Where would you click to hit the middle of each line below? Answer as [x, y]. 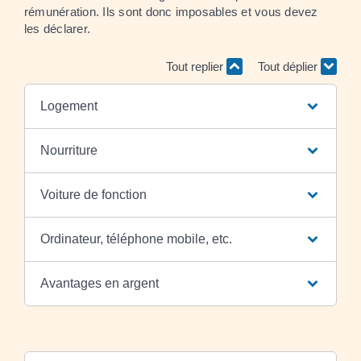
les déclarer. [58, 28]
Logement [68, 106]
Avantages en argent [99, 283]
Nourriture [68, 150]
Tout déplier [289, 66]
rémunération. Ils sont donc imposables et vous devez [171, 11]
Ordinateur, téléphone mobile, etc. [136, 239]
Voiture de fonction [93, 194]
